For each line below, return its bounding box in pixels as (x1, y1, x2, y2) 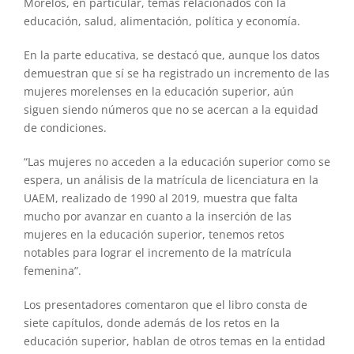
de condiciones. (23, 119, 107, 135)
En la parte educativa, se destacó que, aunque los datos (23, 47, 320, 62)
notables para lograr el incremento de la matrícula (23, 244, 292, 260)
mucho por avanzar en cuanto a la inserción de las (23, 208, 292, 224)
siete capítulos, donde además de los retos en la (23, 314, 280, 330)
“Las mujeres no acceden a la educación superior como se (23, 153, 330, 169)
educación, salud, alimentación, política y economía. (23, 13, 300, 28)
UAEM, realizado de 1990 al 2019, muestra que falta (23, 190, 298, 205)
